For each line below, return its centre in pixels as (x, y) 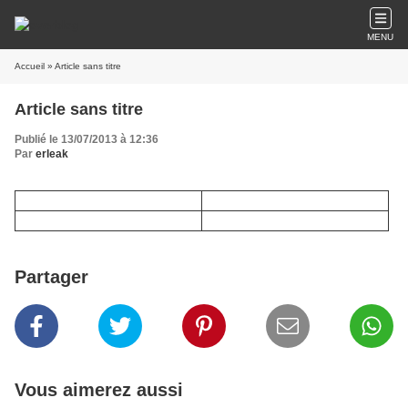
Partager (51, 277)
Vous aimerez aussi (99, 390)
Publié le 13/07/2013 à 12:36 (87, 139)
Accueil (30, 66)
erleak (52, 154)
